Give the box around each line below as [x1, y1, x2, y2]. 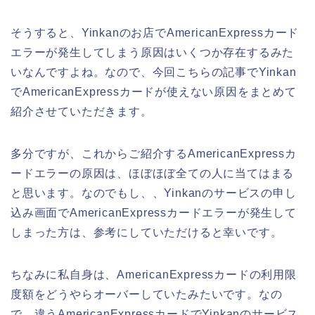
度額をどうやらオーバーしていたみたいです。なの [11, 288, 283, 301]
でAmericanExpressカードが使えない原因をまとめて [11, 86, 297, 98]
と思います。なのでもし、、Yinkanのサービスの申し [11, 187, 297, 200]
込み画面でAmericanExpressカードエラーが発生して [11, 207, 297, 219]
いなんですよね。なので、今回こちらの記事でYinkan [11, 66, 297, 79]
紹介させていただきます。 [11, 105, 153, 118]
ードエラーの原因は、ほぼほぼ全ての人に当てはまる [11, 167, 295, 180]
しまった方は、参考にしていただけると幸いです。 [11, 226, 283, 239]
